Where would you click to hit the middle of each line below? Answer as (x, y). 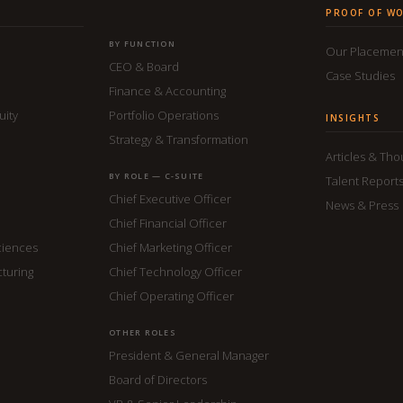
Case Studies (360, 75)
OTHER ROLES (143, 332)
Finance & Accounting (167, 90)
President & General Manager (189, 355)
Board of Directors (158, 379)
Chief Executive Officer (170, 198)
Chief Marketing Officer (170, 247)
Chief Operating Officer (171, 296)
